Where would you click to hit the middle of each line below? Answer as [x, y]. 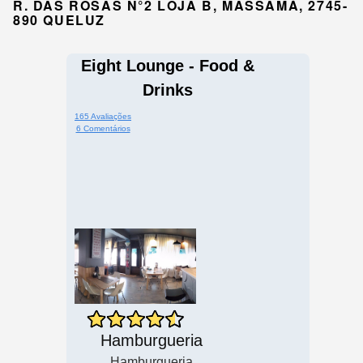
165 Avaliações [103, 117]
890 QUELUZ [59, 20]
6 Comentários [103, 129]
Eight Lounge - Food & [168, 66]
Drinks [168, 90]
